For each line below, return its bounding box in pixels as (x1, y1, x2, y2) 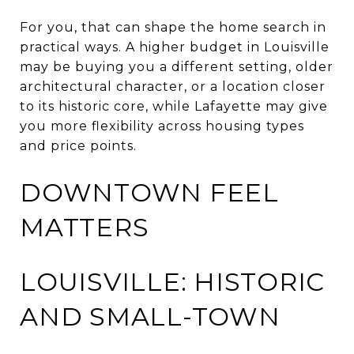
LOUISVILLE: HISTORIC (20, 265, 325, 297)
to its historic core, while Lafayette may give (20, 98, 328, 114)
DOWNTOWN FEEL (20, 176, 279, 208)
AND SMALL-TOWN (20, 300, 281, 332)
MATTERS (20, 211, 149, 243)
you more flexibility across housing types (20, 118, 304, 134)
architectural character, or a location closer (20, 78, 326, 94)
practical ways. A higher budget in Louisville (20, 39, 330, 55)
